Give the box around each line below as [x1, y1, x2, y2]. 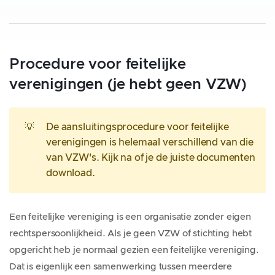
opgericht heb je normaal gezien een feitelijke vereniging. [9, 246, 259, 255]
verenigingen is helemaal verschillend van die [46, 137, 254, 147]
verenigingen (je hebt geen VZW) [9, 77, 247, 92]
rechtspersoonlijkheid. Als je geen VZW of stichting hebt [9, 229, 252, 238]
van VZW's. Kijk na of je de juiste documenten [46, 153, 255, 163]
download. [46, 168, 95, 178]
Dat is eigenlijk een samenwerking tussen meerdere [9, 262, 233, 271]
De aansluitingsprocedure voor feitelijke [46, 122, 229, 132]
